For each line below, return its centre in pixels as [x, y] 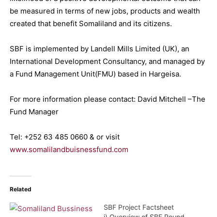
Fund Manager [34, 112]
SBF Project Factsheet [139, 207]
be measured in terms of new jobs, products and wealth [105, 11]
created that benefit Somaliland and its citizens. [91, 23]
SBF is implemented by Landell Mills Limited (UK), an [100, 49]
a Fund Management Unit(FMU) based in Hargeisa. [95, 74]
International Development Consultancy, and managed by [107, 61]
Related [21, 189]
